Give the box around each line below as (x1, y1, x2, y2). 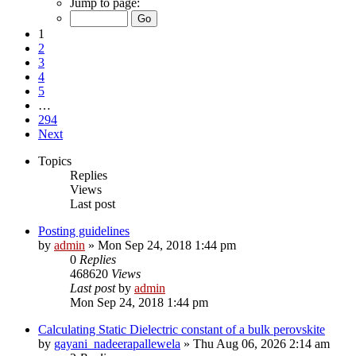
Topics (38, 153, 72, 168)
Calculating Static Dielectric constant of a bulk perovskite (38, 322, 325, 336)
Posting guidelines (38, 223, 130, 238)
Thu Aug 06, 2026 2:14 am (193, 336, 330, 350)
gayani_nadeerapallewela (54, 336, 180, 350)
